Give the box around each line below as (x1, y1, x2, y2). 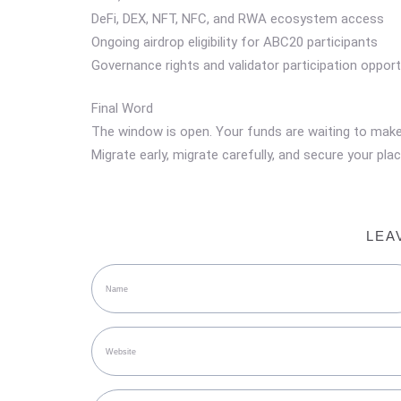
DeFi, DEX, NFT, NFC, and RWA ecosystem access (91, 10, 384, 27)
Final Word (91, 100, 153, 117)
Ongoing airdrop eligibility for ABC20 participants (91, 33, 378, 50)
